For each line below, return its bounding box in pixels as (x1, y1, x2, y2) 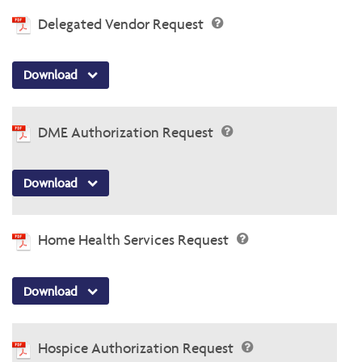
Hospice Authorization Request (38, 339, 237, 358)
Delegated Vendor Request (38, 14, 207, 33)
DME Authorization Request (38, 122, 217, 141)
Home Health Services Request (38, 230, 232, 250)
